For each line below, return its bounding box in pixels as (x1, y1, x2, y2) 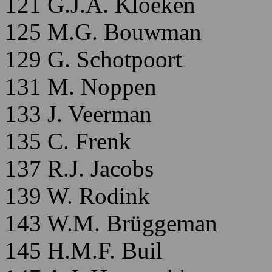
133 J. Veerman (5, 101, 152, 127)
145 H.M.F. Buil (5, 237, 163, 263)
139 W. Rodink (5, 183, 150, 209)
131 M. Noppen (5, 73, 157, 100)
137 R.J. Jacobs (5, 155, 154, 182)
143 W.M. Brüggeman (5, 210, 217, 236)
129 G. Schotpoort (5, 46, 182, 72)
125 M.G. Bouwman (5, 19, 202, 45)
